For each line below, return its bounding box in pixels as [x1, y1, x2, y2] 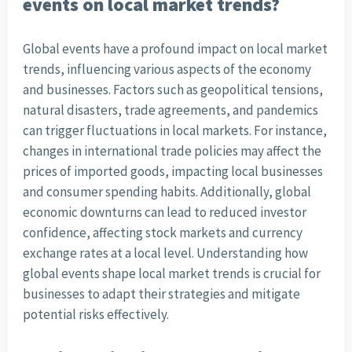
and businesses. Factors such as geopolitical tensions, [22, 81, 323, 99]
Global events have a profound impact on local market [22, 40, 328, 58]
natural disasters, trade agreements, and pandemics [22, 101, 318, 119]
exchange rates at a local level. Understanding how [22, 244, 308, 262]
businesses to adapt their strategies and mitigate [22, 285, 300, 303]
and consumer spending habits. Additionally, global [22, 183, 311, 201]
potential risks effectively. [22, 306, 169, 324]
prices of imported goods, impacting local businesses [22, 163, 323, 181]
